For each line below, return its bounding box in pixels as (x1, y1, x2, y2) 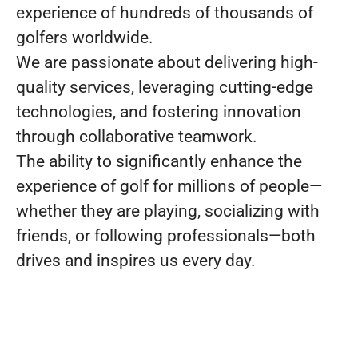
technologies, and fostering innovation (16, 102, 301, 121)
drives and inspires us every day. (16, 251, 256, 270)
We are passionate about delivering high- (16, 53, 318, 72)
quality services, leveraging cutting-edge (16, 78, 313, 97)
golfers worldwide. (16, 28, 153, 47)
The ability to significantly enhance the (16, 152, 302, 171)
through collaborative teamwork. (16, 127, 257, 146)
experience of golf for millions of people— (16, 177, 322, 196)
